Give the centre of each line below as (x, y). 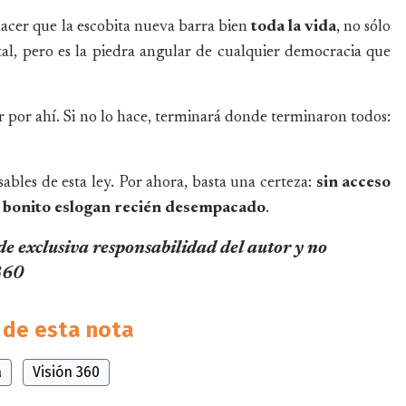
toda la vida (294, 27)
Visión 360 (67, 372)
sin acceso (353, 183)
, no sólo (364, 27)
